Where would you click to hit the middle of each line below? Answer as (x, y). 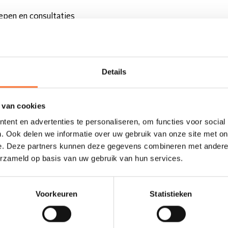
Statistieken (171, 194)
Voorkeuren (56, 194)
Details (114, 72)
